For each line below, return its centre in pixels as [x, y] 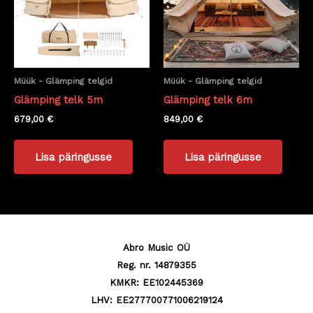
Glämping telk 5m [58, 100]
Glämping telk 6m [208, 100]
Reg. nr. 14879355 [156, 265]
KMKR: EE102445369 [156, 283]
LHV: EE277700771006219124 [156, 300]
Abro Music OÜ [156, 248]
